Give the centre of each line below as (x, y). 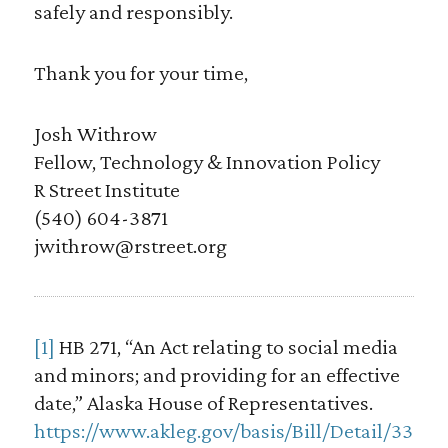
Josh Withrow (95, 134)
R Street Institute (106, 190)
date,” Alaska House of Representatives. (203, 403)
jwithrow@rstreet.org (130, 246)
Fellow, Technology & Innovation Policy (206, 162)
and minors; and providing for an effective (216, 375)
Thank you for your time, (140, 73)
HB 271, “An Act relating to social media (226, 347)
